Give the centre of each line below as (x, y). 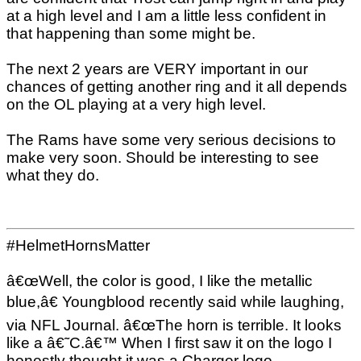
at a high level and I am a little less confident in (166, 16)
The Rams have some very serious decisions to (171, 140)
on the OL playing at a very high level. (136, 104)
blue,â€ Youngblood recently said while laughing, (175, 302)
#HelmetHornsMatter (78, 246)
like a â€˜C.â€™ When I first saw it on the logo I (169, 343)
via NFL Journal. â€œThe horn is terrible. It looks (174, 326)
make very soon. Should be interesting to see (163, 158)
